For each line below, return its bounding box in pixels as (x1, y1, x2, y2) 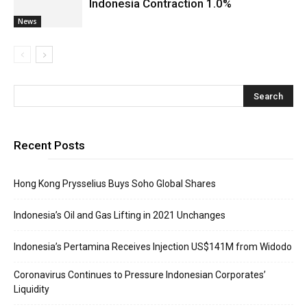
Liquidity (14, 284, 49, 295)
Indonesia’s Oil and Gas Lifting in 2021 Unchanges (14, 210, 225, 221)
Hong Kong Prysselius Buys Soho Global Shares (14, 178, 216, 189)
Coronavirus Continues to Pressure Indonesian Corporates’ (14, 269, 266, 280)
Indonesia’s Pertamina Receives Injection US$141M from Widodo (14, 241, 292, 252)
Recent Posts (14, 138, 85, 152)
